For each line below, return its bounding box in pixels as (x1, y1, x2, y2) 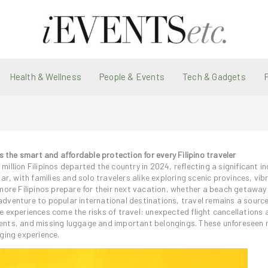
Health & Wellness (9, 71, 82, 82)
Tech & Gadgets (182, 71, 246, 82)
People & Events (99, 71, 165, 82)
